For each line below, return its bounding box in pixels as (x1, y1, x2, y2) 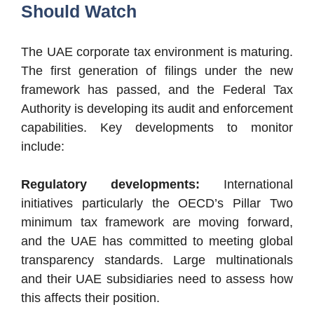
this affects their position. (21, 290, 160, 305)
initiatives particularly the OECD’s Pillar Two (21, 196, 293, 210)
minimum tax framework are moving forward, (21, 214, 293, 229)
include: (21, 139, 64, 153)
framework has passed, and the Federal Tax (21, 82, 293, 97)
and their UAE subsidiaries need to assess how (21, 271, 293, 286)
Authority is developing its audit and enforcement (21, 101, 293, 116)
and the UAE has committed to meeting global (21, 233, 293, 248)
